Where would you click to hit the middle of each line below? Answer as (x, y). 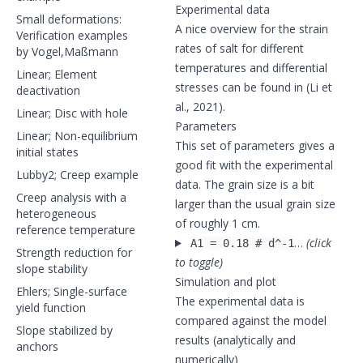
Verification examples (72, 35)
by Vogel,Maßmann (67, 51)
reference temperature (76, 230)
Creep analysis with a (71, 197)
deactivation (48, 90)
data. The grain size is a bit (245, 184)
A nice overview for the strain (252, 29)
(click (318, 243)
